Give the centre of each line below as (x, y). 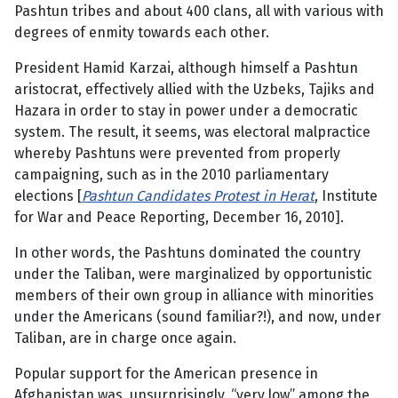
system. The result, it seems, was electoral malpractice (192, 132)
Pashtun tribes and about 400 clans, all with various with (199, 12)
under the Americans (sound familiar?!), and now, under (198, 317)
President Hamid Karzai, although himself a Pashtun (186, 68)
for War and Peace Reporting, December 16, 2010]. (179, 218)
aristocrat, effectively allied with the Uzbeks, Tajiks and (195, 90)
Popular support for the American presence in (166, 374)
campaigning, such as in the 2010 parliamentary (171, 175)
